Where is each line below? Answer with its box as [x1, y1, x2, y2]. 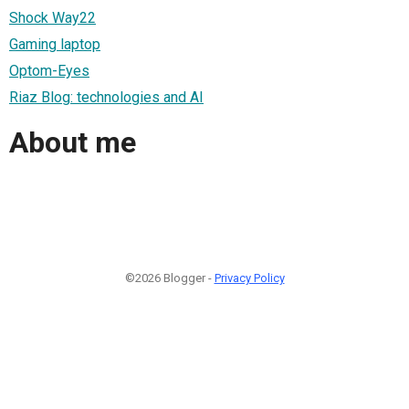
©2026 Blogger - [124, 270, 215, 285]
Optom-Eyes [9, 61, 89, 79]
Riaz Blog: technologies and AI [9, 88, 204, 106]
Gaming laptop [9, 35, 100, 53]
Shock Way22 [9, 8, 96, 26]
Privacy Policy [214, 270, 285, 285]
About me [9, 125, 136, 161]
